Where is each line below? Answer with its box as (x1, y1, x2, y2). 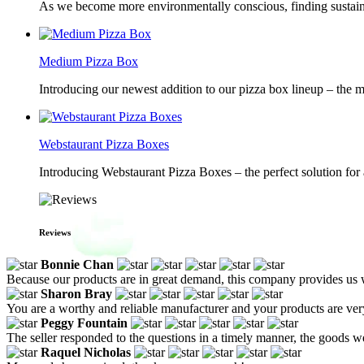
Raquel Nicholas (41, 344, 131, 359)
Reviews (39, 227, 71, 237)
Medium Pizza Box (39, 54, 138, 68)
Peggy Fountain (41, 315, 128, 330)
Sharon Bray (41, 286, 112, 301)
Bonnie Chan (41, 257, 114, 271)
